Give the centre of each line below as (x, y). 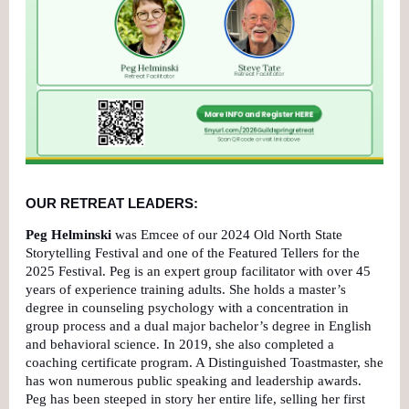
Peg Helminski (68, 234)
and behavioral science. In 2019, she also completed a (180, 344)
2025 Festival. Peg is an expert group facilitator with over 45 (198, 271)
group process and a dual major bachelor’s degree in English (199, 325)
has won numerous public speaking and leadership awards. (194, 380)
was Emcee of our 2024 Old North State (229, 234)
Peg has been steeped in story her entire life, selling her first (195, 399)
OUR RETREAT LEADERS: (114, 203)
